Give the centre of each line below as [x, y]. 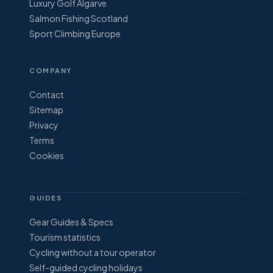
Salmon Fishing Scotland [79, 19]
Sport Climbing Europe [75, 34]
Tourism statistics [65, 237]
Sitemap [46, 110]
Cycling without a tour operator [93, 253]
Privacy [44, 125]
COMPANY [51, 71]
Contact [47, 95]
